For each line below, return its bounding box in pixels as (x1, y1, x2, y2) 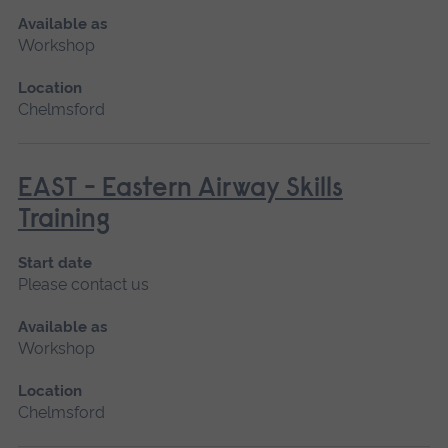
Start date (17, 253, 92, 272)
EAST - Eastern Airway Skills (17, 175, 343, 203)
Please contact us (17, 274, 149, 294)
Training (17, 206, 110, 234)
